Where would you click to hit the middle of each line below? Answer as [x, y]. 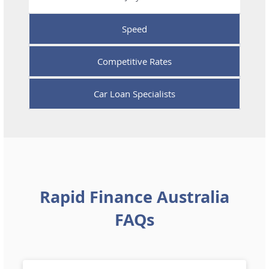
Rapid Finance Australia [134, 197]
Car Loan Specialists [134, 93]
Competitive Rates [134, 61]
